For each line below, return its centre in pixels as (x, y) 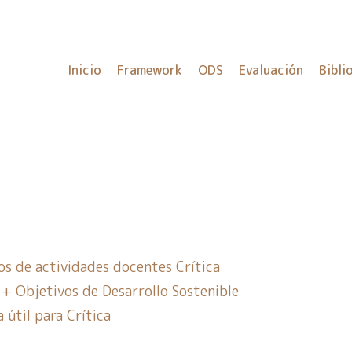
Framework (150, 70)
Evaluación (271, 70)
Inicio (84, 70)
